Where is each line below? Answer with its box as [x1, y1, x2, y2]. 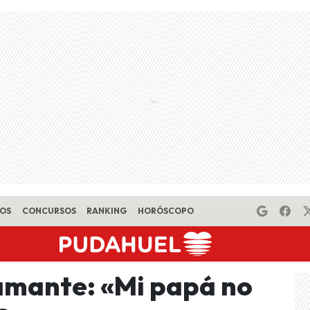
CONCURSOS [21, 206, 76, 216]
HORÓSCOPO [137, 206, 194, 216]
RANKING [86, 206, 127, 216]
